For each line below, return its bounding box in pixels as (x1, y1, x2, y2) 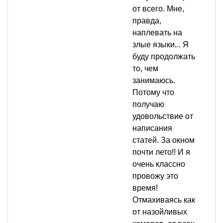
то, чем (132, 64, 158, 73)
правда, (132, 16, 161, 25)
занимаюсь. (132, 76, 175, 85)
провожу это (132, 172, 178, 181)
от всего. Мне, (132, 4, 184, 13)
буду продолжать (132, 52, 195, 61)
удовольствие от (132, 112, 193, 121)
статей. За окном (132, 136, 195, 145)
